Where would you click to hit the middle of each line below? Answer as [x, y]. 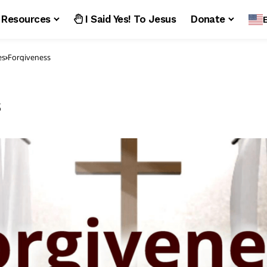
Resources [26, 19]
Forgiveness [29, 57]
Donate [208, 19]
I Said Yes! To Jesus [129, 19]
